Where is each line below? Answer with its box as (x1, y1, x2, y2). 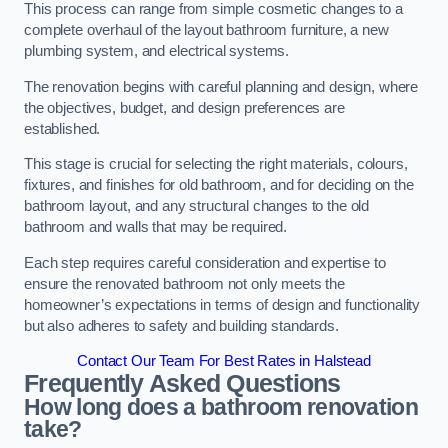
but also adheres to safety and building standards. (24, 317, 339, 334)
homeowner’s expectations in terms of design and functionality (24, 296, 421, 313)
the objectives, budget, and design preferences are (24, 99, 345, 116)
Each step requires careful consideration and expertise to (24, 254, 386, 271)
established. (24, 120, 101, 137)
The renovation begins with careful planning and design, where (24, 78, 419, 95)
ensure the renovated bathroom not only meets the (24, 275, 346, 292)
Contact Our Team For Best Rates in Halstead (77, 353, 371, 370)
